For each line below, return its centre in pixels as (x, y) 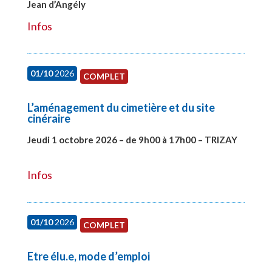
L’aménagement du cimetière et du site (121, 107)
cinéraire (49, 118)
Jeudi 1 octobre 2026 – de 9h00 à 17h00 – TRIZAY (132, 139)
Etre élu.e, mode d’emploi (88, 256)
